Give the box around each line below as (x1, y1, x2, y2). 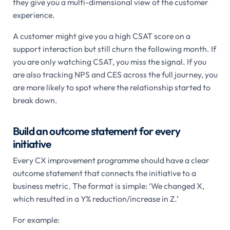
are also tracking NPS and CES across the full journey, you (12, 69, 218, 80)
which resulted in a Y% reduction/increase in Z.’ (12, 193, 179, 204)
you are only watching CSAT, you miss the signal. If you (12, 56, 206, 67)
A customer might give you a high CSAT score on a (12, 30, 190, 41)
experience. (12, 9, 55, 20)
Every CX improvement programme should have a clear (12, 155, 209, 165)
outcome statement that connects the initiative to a (12, 167, 196, 178)
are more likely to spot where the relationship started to (12, 82, 210, 92)
